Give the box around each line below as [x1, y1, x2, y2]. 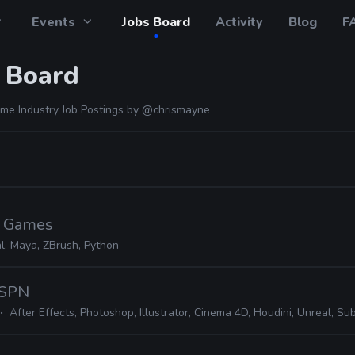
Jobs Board [121, 13, 190, 31]
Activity [215, 13, 263, 31]
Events [32, 13, 76, 31]
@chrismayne [142, 102, 210, 117]
